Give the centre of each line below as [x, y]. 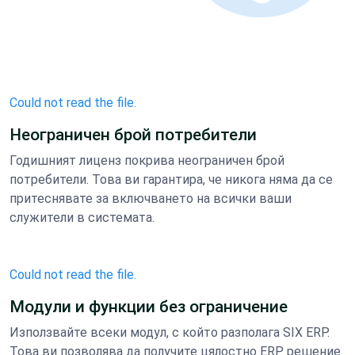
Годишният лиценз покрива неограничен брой [147, 161]
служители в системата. [82, 218]
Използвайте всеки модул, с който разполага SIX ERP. [170, 333]
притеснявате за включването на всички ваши [151, 199]
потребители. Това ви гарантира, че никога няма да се [171, 180]
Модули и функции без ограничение [149, 307]
